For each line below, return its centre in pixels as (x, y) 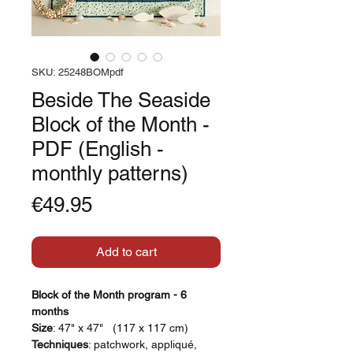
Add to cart (126, 251)
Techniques (60, 344)
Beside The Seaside (121, 100)
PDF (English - (98, 149)
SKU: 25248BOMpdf (78, 72)
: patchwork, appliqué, (143, 344)
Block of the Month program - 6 (109, 294)
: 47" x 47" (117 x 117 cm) (121, 327)
